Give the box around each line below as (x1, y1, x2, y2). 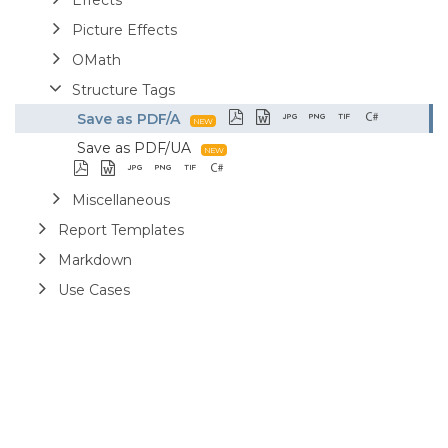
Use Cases (58, 280, 130, 299)
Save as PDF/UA (77, 138, 191, 157)
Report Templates (58, 220, 184, 239)
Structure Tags (72, 80, 175, 99)
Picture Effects (72, 20, 177, 39)
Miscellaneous (72, 190, 170, 209)
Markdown (58, 250, 132, 269)
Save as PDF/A (77, 109, 180, 128)
